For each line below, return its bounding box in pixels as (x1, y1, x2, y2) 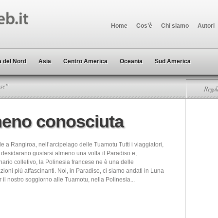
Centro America (63, 58, 108, 65)
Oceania (120, 58, 143, 65)
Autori (198, 22, 215, 29)
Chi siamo (161, 22, 189, 29)
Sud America (155, 58, 191, 65)
